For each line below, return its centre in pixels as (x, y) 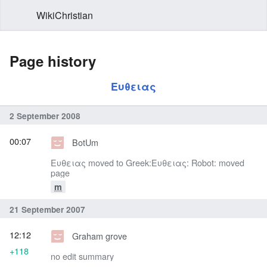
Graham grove (99, 236)
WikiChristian (65, 15)
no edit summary (82, 256)
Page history (53, 61)
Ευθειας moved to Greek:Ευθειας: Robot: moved (148, 163)
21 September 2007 (47, 209)
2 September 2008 (45, 116)
